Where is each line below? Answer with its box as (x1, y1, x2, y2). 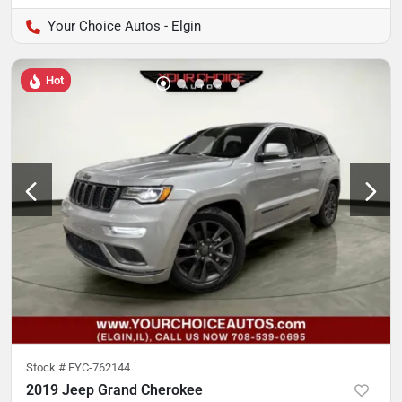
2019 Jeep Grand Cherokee (26, 380, 203, 398)
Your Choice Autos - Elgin (48, 18, 201, 35)
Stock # (26, 360, 68, 374)
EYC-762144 (68, 360, 130, 374)
